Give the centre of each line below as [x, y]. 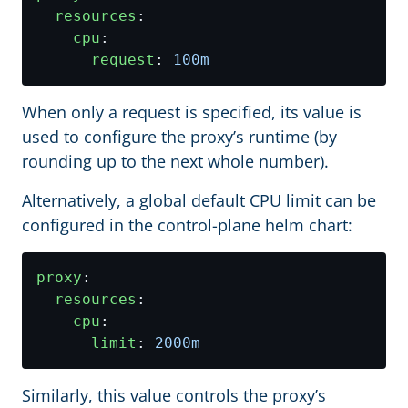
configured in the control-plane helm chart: [187, 225]
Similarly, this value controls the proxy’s [174, 395]
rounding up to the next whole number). [175, 161]
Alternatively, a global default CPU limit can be [199, 200]
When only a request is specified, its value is [192, 112]
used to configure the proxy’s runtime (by [179, 137]
